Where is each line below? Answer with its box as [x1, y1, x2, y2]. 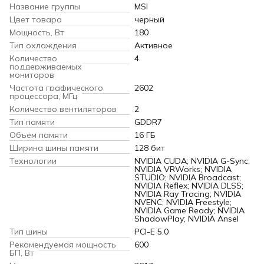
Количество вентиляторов [9, 104, 117, 115]
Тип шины [9, 226, 48, 237]
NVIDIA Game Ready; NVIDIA [134, 205, 245, 216]
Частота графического [9, 82, 103, 94]
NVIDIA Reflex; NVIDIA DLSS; [134, 180, 243, 192]
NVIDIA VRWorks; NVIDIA [134, 164, 232, 175]
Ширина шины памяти [9, 143, 98, 154]
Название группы [9, 1, 80, 12]
